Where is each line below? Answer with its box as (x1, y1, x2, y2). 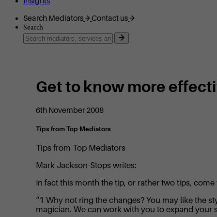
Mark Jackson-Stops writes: (36, 161, 137, 170)
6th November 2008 (36, 106, 104, 115)
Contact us (92, 14, 128, 23)
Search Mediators (23, 14, 83, 23)
